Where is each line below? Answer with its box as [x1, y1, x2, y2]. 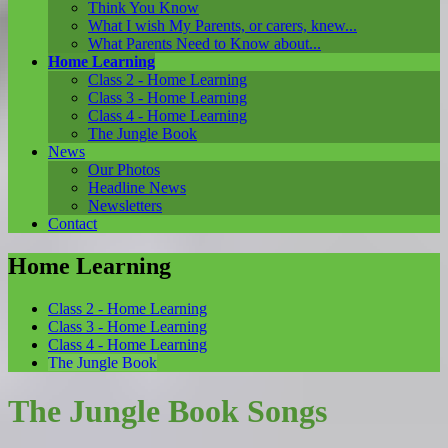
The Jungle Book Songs [8, 393, 327, 430]
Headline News [88, 178, 186, 196]
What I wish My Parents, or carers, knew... [88, 16, 357, 34]
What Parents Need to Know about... [88, 34, 321, 52]
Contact [48, 214, 97, 232]
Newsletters [88, 196, 162, 214]
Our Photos [88, 160, 160, 178]
